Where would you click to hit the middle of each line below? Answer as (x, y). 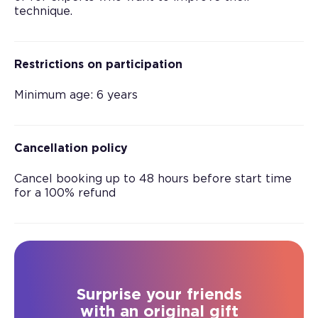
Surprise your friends (159, 295)
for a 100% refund (65, 193)
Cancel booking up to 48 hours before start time (153, 179)
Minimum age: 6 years (76, 95)
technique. (43, 11)
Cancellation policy (71, 148)
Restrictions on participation (98, 65)
